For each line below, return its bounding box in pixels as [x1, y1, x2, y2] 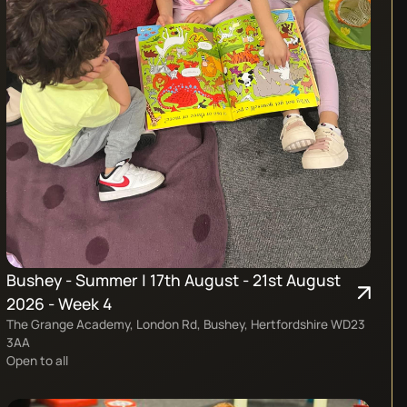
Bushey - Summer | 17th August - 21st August [6, 269, 342, 292]
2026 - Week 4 [6, 293, 113, 315]
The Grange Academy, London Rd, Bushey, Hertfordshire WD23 [6, 315, 366, 333]
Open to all [6, 352, 69, 370]
